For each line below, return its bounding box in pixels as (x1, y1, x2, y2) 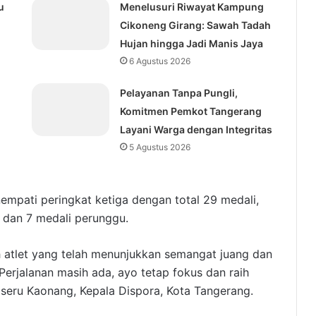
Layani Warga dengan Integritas (119, 123, 272, 136)
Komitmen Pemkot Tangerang (119, 105, 262, 118)
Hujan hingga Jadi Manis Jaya (119, 37, 263, 50)
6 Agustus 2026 (128, 56, 190, 67)
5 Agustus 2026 (128, 142, 190, 153)
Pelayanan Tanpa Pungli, (119, 87, 238, 99)
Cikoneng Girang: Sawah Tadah (119, 19, 271, 32)
